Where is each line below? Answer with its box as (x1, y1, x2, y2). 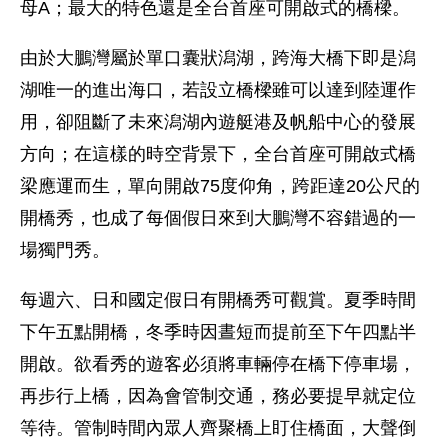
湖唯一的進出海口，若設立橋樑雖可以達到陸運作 (20, 80, 416, 100)
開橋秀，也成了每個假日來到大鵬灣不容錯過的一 (20, 208, 416, 228)
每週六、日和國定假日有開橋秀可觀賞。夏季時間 (20, 290, 416, 310)
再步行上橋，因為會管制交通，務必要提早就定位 (20, 386, 416, 406)
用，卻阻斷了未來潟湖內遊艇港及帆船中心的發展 (20, 112, 416, 132)
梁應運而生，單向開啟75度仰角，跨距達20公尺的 (20, 176, 420, 196)
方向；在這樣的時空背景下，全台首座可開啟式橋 (20, 144, 416, 164)
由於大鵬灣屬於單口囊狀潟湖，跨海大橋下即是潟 (20, 48, 416, 68)
